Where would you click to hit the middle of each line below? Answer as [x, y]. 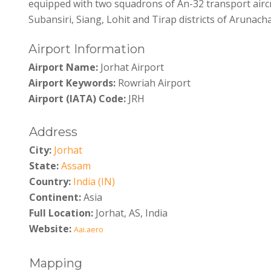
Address [53, 132]
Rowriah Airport [153, 83]
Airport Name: [64, 67]
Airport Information [87, 49]
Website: [50, 229]
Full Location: [61, 213]
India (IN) [94, 182]
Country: [50, 182]
